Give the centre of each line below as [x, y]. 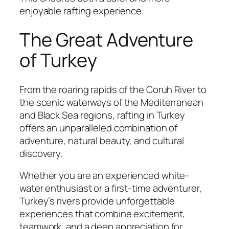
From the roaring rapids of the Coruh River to [113, 89]
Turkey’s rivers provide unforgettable [97, 201]
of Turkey [59, 60]
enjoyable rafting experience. [82, 11]
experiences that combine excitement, [102, 214]
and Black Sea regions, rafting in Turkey [102, 115]
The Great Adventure [107, 40]
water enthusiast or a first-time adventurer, [111, 188]
